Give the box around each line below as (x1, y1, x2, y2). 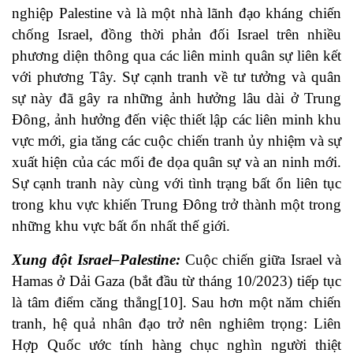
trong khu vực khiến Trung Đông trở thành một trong (12, 196, 341, 214)
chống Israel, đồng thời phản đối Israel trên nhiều (12, 26, 341, 43)
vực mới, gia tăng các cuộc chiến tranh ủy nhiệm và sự (12, 132, 341, 150)
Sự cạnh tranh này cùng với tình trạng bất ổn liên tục (12, 175, 341, 192)
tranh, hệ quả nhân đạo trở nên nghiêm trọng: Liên (12, 315, 341, 333)
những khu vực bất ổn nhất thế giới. (12, 217, 230, 235)
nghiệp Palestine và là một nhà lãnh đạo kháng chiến (12, 5, 341, 22)
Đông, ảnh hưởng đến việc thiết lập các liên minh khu (12, 111, 341, 128)
